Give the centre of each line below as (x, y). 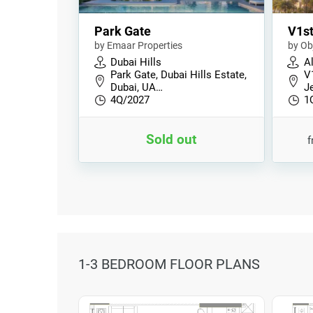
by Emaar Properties (138, 45)
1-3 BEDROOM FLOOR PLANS (169, 264)
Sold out (172, 139)
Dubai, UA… (137, 87)
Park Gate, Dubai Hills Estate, (179, 75)
